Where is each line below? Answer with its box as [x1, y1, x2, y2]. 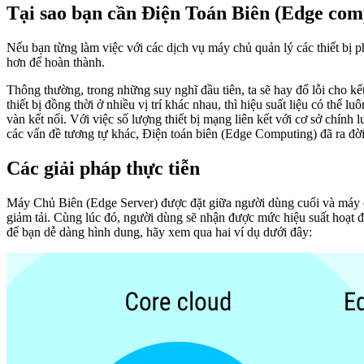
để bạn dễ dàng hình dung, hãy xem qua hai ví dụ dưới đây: [6, 224, 312, 239]
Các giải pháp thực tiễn [6, 157, 200, 179]
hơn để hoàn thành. [6, 54, 105, 69]
